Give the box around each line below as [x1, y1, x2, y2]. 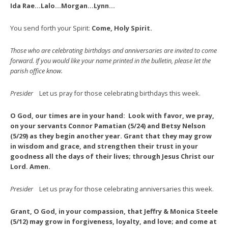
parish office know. [10, 66, 63, 75]
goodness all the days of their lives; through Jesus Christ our [10, 151, 214, 161]
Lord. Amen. [10, 161, 50, 171]
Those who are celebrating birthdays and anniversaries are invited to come [10, 45, 217, 55]
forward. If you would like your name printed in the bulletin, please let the [10, 55, 211, 65]
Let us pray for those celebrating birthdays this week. [39, 88, 201, 98]
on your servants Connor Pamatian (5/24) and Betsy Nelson [10, 121, 206, 130]
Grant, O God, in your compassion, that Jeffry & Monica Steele [10, 206, 218, 216]
